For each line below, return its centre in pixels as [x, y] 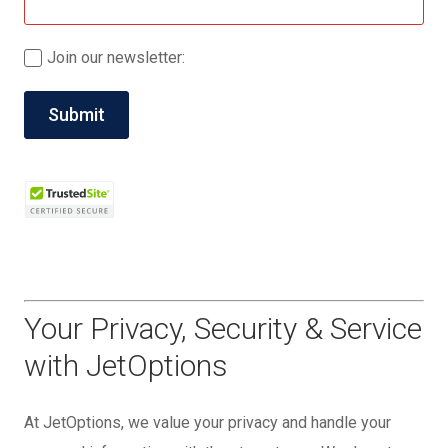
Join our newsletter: [116, 58]
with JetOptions [126, 366]
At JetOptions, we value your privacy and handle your [207, 423]
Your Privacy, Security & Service [223, 329]
